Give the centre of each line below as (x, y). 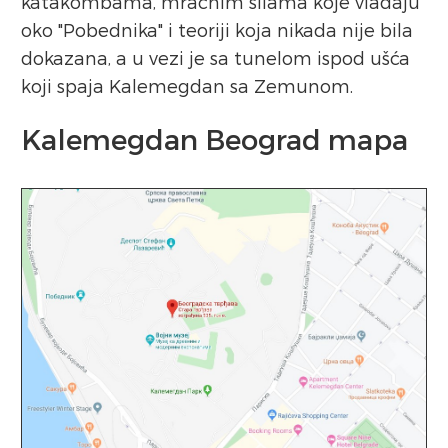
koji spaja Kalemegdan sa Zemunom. (187, 85)
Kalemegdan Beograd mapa (214, 138)
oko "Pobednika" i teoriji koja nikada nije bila (217, 29)
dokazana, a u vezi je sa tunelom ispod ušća (215, 57)
